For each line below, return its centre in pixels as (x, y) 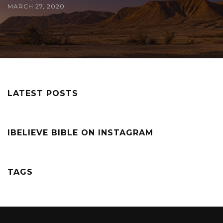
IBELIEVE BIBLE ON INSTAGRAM (80, 133)
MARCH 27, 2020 (36, 6)
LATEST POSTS (43, 94)
